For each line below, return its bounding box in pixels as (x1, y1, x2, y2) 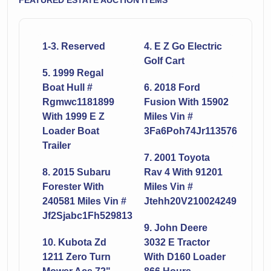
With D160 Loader (144, 252, 226, 262)
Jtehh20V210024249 (144, 196, 237, 206)
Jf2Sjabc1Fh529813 (42, 211, 132, 221)
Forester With (42, 181, 104, 192)
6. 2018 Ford (144, 82, 200, 93)
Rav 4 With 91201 (144, 167, 223, 177)
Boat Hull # (42, 82, 93, 93)
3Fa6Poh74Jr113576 (144, 126, 237, 136)
